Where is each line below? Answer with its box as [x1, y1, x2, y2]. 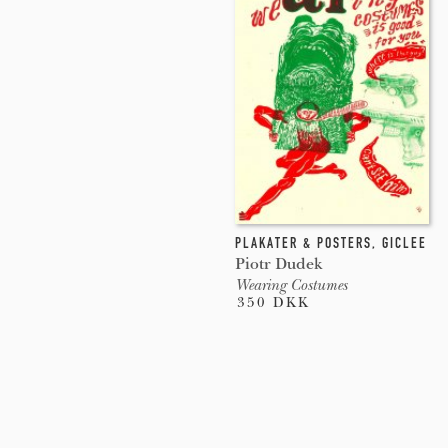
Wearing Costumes [234, 275, 347, 294]
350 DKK [236, 293, 310, 311]
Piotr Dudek [234, 253, 323, 273]
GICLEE [381, 233, 427, 252]
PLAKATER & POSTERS [234, 233, 372, 252]
